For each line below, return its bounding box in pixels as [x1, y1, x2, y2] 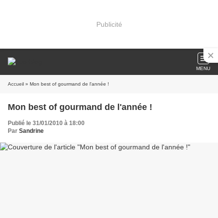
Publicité [96, 20, 122, 28]
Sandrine [19, 127, 44, 134]
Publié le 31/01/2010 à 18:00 [8, 120, 85, 127]
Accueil [8, 81, 24, 87]
